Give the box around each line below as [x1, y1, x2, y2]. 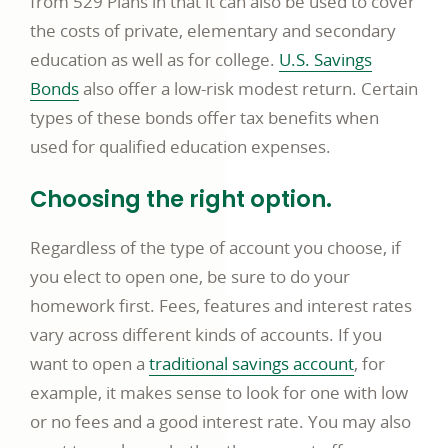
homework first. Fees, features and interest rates [30, 294, 412, 318]
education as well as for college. [30, 48, 279, 72]
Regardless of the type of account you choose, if [30, 236, 401, 260]
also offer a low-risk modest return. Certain [79, 77, 418, 101]
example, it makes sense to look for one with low [30, 381, 408, 405]
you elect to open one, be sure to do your [30, 265, 350, 289]
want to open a [30, 352, 149, 376]
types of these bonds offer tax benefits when [30, 106, 379, 130]
